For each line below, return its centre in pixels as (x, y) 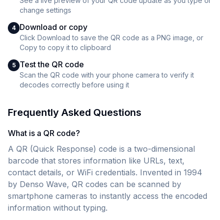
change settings (45, 10)
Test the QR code (52, 64)
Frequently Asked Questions (75, 112)
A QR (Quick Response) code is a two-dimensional (101, 149)
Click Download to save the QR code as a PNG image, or (111, 38)
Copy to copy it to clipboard (65, 47)
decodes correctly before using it (74, 85)
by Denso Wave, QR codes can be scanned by (95, 184)
